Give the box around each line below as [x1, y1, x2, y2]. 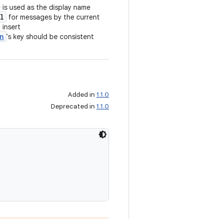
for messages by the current [6, 13, 100, 22]
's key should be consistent [6, 32, 94, 41]
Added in [68, 90, 96, 99]
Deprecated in [51, 102, 96, 110]
